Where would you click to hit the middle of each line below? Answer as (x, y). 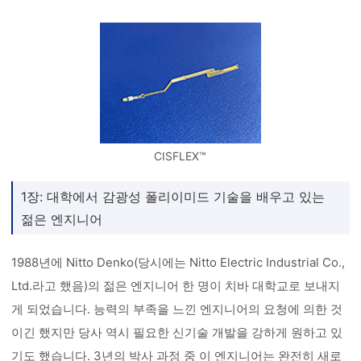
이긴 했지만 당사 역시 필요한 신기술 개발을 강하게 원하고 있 (177, 332)
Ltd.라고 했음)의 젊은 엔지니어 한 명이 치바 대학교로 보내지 (176, 286)
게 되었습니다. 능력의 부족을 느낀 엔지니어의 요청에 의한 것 (177, 309)
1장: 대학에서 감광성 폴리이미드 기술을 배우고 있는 (173, 197)
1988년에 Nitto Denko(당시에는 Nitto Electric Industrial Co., (178, 262)
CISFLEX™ (180, 156)
